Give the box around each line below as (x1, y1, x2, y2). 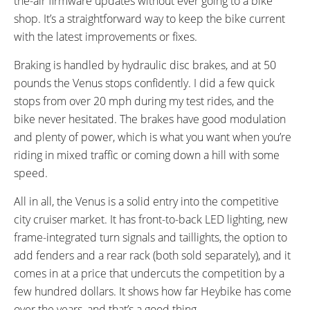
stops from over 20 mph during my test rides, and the (14, 93, 274, 109)
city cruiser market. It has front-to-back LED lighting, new (14, 211, 288, 227)
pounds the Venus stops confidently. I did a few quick (14, 75, 275, 91)
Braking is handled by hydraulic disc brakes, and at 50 (14, 57, 276, 73)
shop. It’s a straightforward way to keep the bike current (14, 10, 285, 26)
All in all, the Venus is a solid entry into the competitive (14, 193, 279, 209)
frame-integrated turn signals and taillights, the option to (14, 229, 287, 245)
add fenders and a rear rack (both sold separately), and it (14, 247, 291, 263)
